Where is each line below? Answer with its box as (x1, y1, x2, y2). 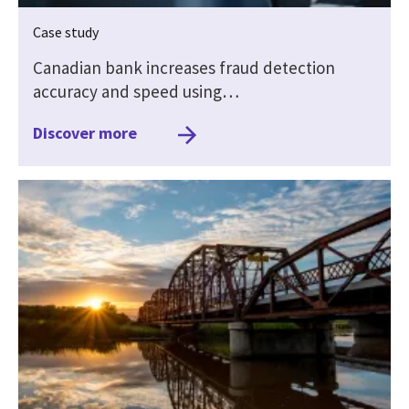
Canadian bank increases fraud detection (33, 56, 335, 79)
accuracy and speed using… (33, 79, 239, 102)
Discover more (33, 121, 137, 143)
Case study (33, 22, 99, 41)
